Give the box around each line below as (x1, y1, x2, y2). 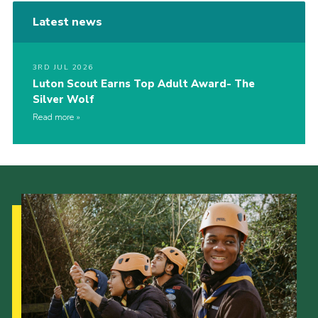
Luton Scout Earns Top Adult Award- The (32, 76, 255, 91)
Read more (32, 111, 74, 123)
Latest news (32, 13, 102, 30)
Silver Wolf (32, 92, 94, 106)
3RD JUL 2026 (32, 62, 94, 72)
